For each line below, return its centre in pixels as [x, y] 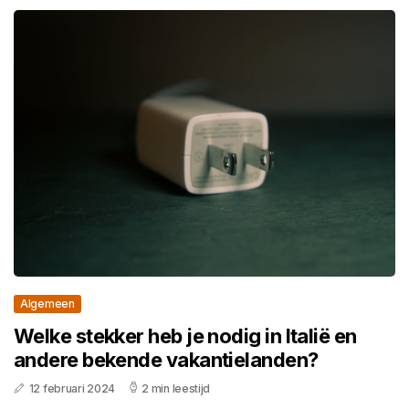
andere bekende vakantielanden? [166, 360]
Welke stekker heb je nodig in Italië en [185, 336]
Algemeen [47, 304]
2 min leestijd [176, 389]
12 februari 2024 [72, 389]
